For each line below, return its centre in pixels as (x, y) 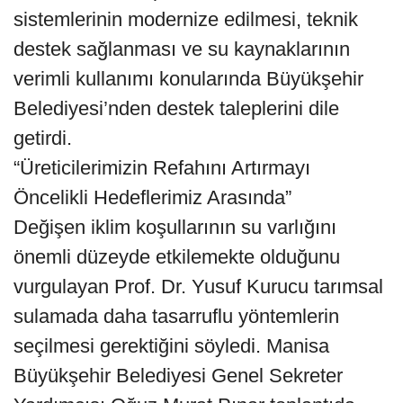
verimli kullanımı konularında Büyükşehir (188, 79)
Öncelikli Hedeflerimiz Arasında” (152, 198)
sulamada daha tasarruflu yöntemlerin (176, 317)
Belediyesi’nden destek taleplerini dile (176, 109)
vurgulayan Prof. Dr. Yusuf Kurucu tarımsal (198, 287)
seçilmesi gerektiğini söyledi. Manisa (171, 346)
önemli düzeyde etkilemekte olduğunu (177, 257)
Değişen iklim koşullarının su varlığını (175, 228)
